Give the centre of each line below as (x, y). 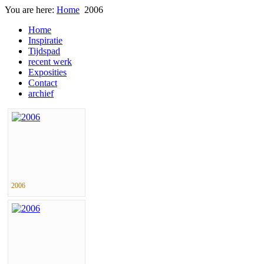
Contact (43, 83)
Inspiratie (45, 40)
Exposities (47, 72)
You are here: (31, 10)
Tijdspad (44, 51)
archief (41, 93)
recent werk (50, 62)
